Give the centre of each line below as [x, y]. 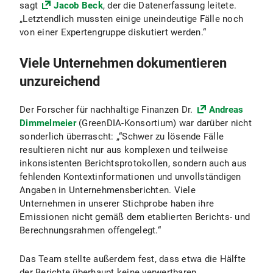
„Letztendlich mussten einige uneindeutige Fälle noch [131, 19]
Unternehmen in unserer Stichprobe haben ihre [117, 204]
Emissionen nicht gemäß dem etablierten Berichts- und [135, 217]
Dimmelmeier [48, 123]
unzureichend [60, 81]
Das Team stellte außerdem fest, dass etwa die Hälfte [133, 259]
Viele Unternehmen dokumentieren [123, 63]
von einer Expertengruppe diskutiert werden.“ [113, 32]
